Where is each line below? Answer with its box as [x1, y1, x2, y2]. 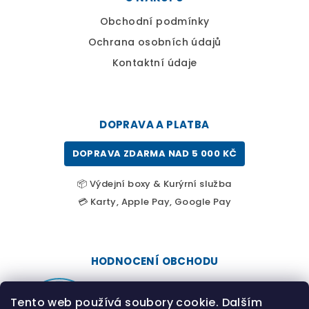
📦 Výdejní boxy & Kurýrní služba [77, 177, 232, 191]
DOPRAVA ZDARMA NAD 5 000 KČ [72, 147, 237, 161]
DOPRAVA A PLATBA [99, 117, 210, 132]
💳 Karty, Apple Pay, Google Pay [78, 195, 231, 209]
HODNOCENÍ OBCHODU [90, 254, 219, 269]
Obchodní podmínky [99, 14, 210, 29]
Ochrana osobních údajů [88, 35, 221, 50]
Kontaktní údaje [112, 56, 197, 70]
